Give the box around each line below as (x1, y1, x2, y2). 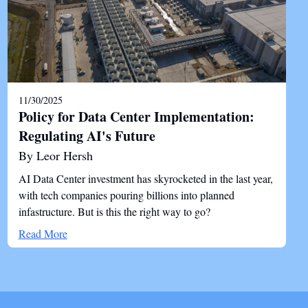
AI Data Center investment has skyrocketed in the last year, (18, 171, 273, 186)
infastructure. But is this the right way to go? (18, 204, 210, 219)
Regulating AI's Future (18, 126, 155, 146)
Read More (18, 226, 67, 241)
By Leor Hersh (18, 147, 93, 164)
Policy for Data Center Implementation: (18, 107, 254, 126)
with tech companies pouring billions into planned (18, 188, 234, 202)
